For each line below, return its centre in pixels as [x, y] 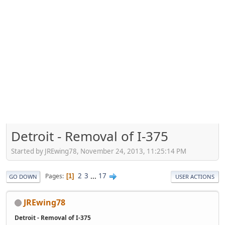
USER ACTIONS [195, 176]
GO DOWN [23, 176]
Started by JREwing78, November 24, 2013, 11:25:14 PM [99, 151]
